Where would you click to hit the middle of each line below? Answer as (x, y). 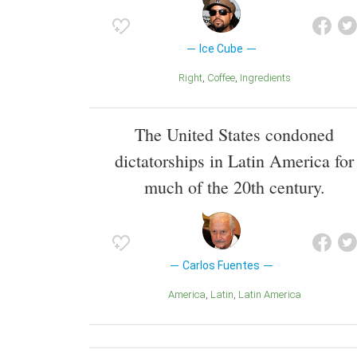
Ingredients (266, 78)
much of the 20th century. (234, 187)
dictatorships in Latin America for (234, 161)
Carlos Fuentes (222, 266)
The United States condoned (234, 135)
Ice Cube (222, 49)
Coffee (224, 78)
